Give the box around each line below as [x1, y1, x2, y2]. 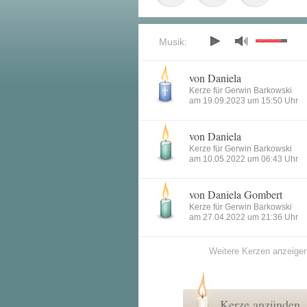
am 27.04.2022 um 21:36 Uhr [189, 212, 298, 222]
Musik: [159, 36, 187, 47]
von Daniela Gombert [189, 187, 282, 201]
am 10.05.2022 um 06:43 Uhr [189, 154, 298, 164]
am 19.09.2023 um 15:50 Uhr [189, 96, 298, 106]
